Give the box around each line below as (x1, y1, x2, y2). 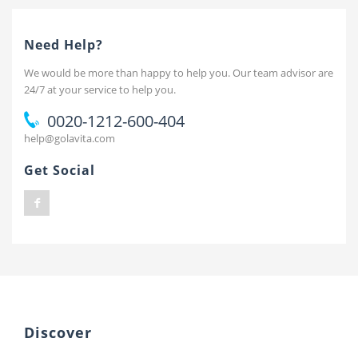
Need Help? (24, 36, 103, 54)
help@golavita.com (24, 131, 115, 145)
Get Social (24, 161, 95, 179)
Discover (24, 323, 92, 342)
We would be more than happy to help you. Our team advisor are (24, 66, 333, 80)
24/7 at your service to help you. (24, 82, 176, 97)
